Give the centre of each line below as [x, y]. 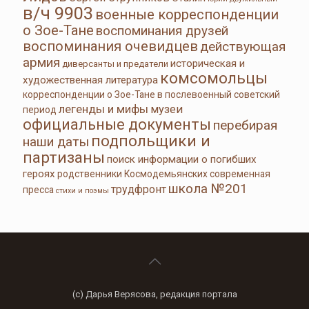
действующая [243, 47]
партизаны [64, 158]
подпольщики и [151, 141]
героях [39, 174]
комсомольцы [214, 78]
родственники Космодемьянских [132, 174]
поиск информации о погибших [182, 159]
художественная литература [90, 80]
